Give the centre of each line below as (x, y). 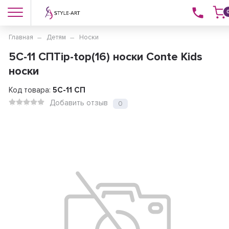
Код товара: (30, 90)
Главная (21, 37)
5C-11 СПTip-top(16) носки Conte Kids (105, 57)
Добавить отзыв (78, 103)
